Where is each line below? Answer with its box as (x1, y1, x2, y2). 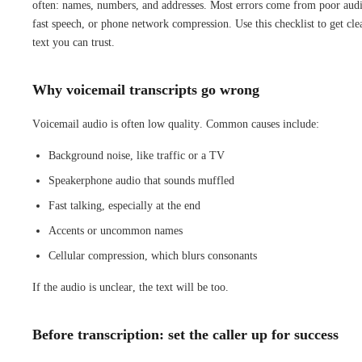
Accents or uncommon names (48, 224, 183, 237)
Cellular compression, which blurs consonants (48, 249, 257, 262)
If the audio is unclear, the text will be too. (32, 280, 229, 293)
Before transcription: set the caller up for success (32, 326, 339, 343)
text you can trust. (32, 36, 115, 48)
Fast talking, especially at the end (48, 199, 200, 212)
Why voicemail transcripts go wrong (32, 81, 259, 98)
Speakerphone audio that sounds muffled (48, 174, 234, 187)
